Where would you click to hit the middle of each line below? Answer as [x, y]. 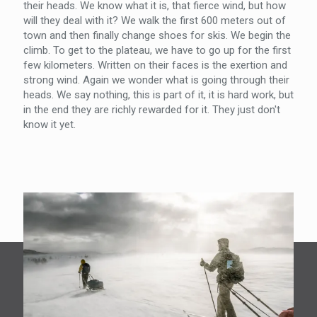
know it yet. [50, 125]
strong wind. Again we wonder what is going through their [156, 80]
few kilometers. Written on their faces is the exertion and [155, 65]
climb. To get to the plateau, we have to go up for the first [157, 50]
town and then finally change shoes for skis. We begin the [157, 35]
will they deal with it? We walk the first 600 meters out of [155, 21]
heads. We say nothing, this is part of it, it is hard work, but [158, 95]
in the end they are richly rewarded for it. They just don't [152, 110]
